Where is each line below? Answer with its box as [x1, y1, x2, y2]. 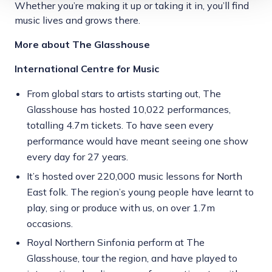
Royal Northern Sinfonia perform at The [27, 236, 205, 248]
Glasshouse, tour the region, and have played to [27, 252, 237, 264]
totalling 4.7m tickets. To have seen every [27, 119, 214, 132]
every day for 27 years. [27, 151, 128, 163]
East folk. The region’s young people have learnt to [27, 185, 254, 198]
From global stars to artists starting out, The [27, 87, 221, 100]
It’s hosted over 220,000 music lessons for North [27, 169, 242, 182]
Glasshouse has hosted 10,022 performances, [27, 103, 231, 116]
